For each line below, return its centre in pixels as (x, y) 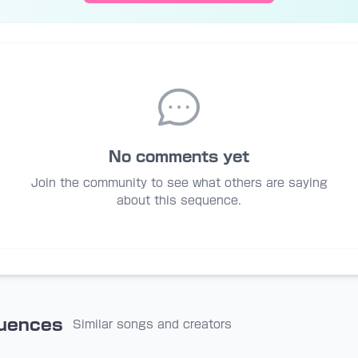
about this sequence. (179, 201)
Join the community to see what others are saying (179, 183)
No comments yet (179, 157)
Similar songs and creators (152, 324)
